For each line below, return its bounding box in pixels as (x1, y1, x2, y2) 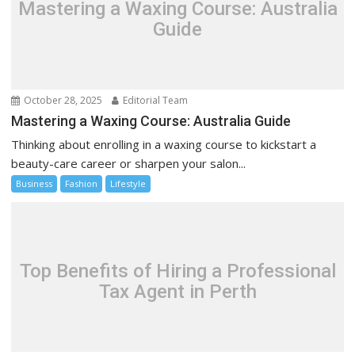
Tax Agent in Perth (98, 280, 257, 303)
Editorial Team (120, 94, 189, 108)
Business (16, 177, 53, 190)
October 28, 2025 (21, 94, 103, 108)
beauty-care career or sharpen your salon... (11, 155, 246, 172)
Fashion (65, 177, 98, 190)
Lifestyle (110, 177, 147, 190)
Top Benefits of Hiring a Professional (19, 259, 336, 282)
